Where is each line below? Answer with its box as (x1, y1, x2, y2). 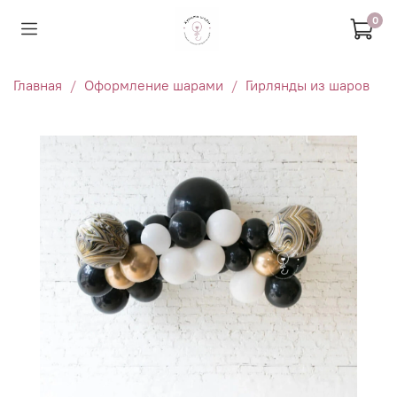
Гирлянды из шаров (245, 76, 370, 95)
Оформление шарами (84, 76, 223, 95)
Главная (13, 76, 62, 95)
